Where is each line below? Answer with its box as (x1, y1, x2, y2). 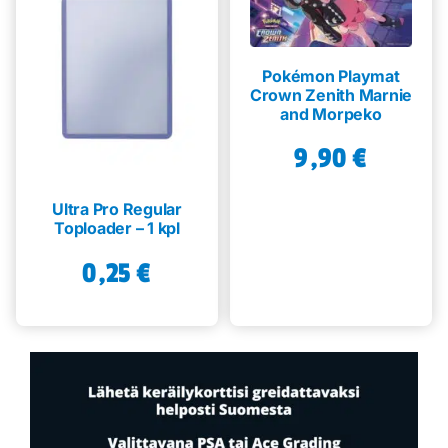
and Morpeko (280, 104, 382, 125)
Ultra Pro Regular (52, 198, 182, 219)
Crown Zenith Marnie (249, 85, 413, 106)
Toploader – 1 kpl (54, 217, 180, 238)
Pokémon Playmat (262, 66, 400, 87)
